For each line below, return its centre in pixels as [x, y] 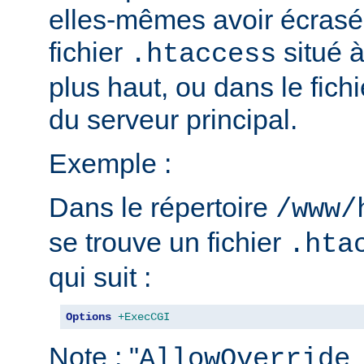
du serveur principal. [173, 119]
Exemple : [110, 163]
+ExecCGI [144, 316]
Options [89, 316]
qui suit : [100, 277]
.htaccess [203, 54]
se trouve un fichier [169, 242]
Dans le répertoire [162, 207]
